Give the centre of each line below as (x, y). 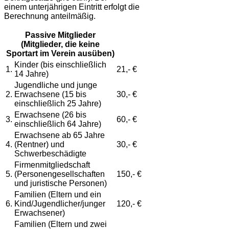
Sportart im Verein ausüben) (60, 54)
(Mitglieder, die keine (60, 44)
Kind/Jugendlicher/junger (60, 204)
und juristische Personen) (61, 184)
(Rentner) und (39, 145)
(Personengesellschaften (60, 174)
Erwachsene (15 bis (50, 95)
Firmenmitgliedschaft (52, 165)
